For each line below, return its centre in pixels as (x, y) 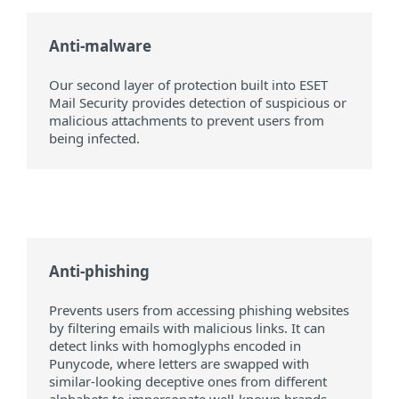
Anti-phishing (99, 272)
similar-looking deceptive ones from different (188, 382)
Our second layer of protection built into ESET (188, 85)
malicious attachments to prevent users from (187, 121)
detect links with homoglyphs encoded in (175, 346)
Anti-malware (100, 46)
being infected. (94, 138)
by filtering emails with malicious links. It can (187, 328)
